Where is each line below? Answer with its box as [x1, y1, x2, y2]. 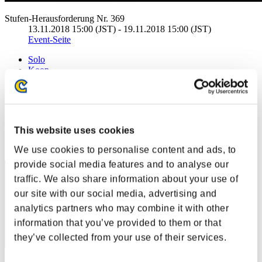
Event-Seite [28, 34, 71, 44]
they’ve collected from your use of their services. [14, 232, 226, 243]
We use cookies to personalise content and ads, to [14, 144, 236, 155]
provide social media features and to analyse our [14, 159, 229, 170]
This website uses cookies [14, 125, 135, 136]
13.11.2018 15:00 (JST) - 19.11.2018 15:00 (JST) [28, 23, 211, 34]
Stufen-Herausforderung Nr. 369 [5, 13, 125, 23]
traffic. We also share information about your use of [14, 174, 238, 184]
